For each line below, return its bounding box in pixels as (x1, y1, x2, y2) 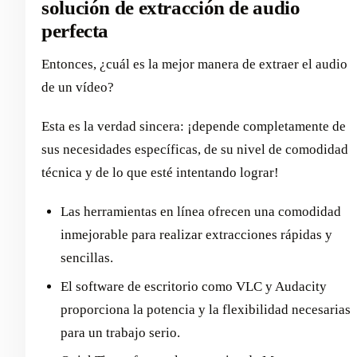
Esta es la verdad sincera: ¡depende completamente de (41, 119, 346, 135)
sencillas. (61, 250, 113, 266)
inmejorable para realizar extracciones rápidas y (61, 227, 332, 243)
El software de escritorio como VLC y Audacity (61, 278, 327, 294)
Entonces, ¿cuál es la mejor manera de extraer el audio (41, 57, 347, 73)
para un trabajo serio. (61, 324, 180, 340)
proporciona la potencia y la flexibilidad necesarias (61, 301, 351, 317)
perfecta (41, 19, 109, 41)
